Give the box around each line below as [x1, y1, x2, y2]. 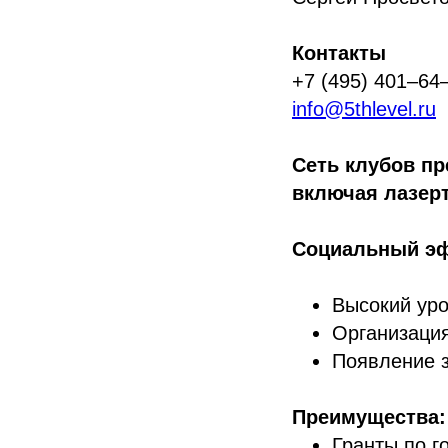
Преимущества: [292, 405, 446, 428]
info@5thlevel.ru [292, 97, 436, 120]
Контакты [292, 41, 386, 64]
